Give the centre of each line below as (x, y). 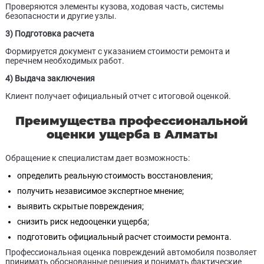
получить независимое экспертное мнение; (100, 191)
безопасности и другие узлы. (61, 16)
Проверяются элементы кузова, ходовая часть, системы (114, 6)
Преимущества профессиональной (132, 121)
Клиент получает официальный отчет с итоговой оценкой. (118, 96)
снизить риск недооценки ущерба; (83, 222)
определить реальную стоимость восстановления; (115, 176)
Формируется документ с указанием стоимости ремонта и (117, 51)
